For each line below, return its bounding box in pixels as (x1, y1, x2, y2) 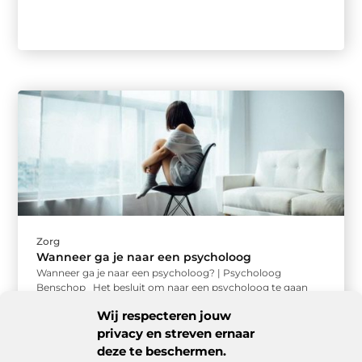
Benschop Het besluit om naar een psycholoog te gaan (36, 281, 309, 294)
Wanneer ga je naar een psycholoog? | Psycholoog (36, 267, 282, 280)
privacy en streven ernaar (97, 325, 255, 341)
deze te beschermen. (97, 343, 226, 359)
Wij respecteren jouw (97, 307, 231, 323)
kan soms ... (36, 296, 94, 309)
